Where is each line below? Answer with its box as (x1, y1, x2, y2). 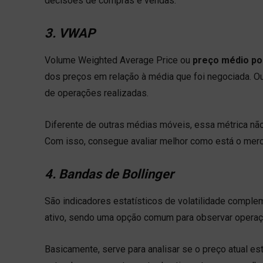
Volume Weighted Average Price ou (45, 54, 193, 66)
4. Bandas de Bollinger (45, 166, 174, 181)
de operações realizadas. (45, 87, 151, 99)
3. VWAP (45, 25, 95, 41)
